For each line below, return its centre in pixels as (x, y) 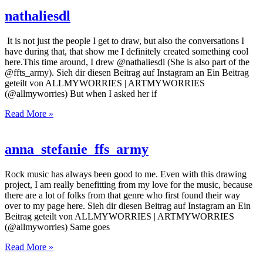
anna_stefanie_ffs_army (77, 149)
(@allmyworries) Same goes (57, 227)
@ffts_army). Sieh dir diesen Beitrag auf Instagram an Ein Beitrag (127, 72)
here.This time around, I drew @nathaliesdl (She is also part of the (127, 62)
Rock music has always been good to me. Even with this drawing (126, 174)
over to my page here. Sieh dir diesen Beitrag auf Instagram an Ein (128, 205)
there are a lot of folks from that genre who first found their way (122, 195)
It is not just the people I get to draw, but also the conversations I (124, 41)
